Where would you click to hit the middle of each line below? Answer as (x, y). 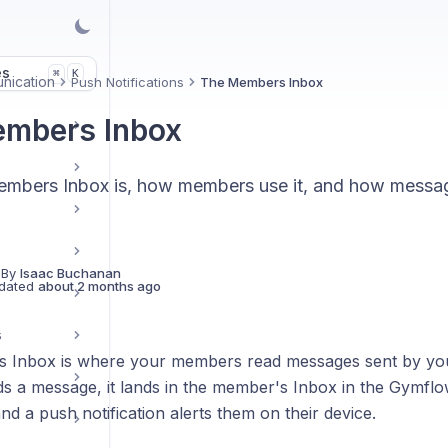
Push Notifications (127, 82)
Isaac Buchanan (70, 273)
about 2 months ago (99, 286)
